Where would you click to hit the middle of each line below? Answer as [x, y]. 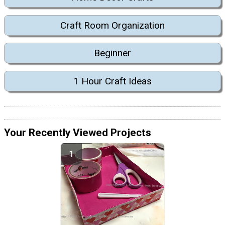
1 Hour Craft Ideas [113, 81]
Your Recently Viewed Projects [78, 132]
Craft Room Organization [113, 25]
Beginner [113, 53]
